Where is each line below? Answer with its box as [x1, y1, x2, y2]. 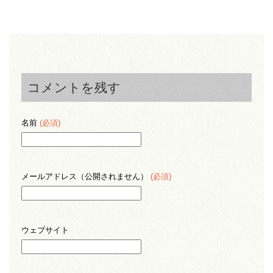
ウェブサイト [21, 225, 69, 235]
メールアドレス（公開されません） [21, 172, 151, 181]
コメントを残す [27, 80, 121, 94]
